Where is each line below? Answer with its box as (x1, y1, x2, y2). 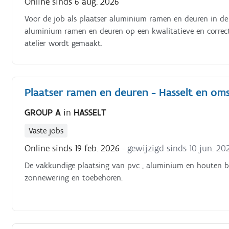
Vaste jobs (29, 126, 64, 135)
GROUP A (25, 107, 64, 118)
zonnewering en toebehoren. (25, 173, 123, 182)
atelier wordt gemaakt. (25, 38, 103, 48)
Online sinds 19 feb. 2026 (25, 143, 120, 154)
